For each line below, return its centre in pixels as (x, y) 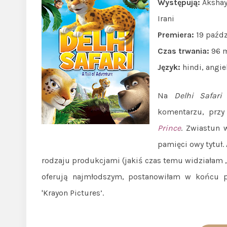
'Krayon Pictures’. (73, 193)
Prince (169, 128)
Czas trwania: (183, 51)
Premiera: (176, 35)
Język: (169, 67)
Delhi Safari (198, 96)
